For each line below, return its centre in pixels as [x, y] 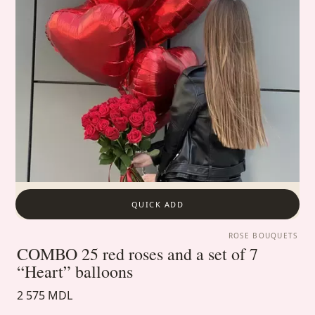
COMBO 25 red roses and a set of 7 [138, 254]
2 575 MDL [45, 296]
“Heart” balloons [75, 272]
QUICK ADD [157, 205]
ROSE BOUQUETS [263, 236]
